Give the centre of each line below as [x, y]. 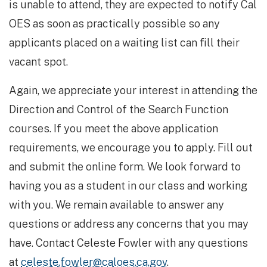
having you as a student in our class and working [128, 186]
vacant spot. [38, 62]
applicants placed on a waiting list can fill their [124, 43]
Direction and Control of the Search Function [119, 110]
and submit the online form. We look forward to [125, 167]
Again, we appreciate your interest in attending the [133, 91]
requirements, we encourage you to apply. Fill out [131, 148]
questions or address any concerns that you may [129, 224]
